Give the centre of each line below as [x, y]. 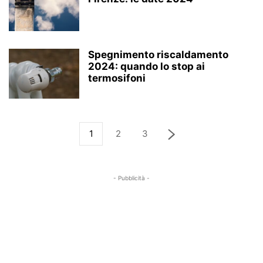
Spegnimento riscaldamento [158, 55]
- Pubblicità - [131, 178]
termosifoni [117, 78]
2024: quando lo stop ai [146, 66]
